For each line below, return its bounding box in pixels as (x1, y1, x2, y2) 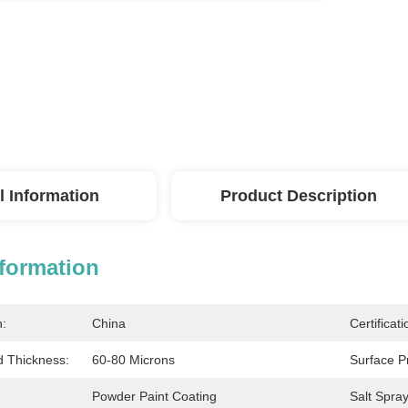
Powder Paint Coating (92, 389, 217, 403)
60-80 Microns (92, 352, 175, 367)
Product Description (220, 187, 377, 205)
